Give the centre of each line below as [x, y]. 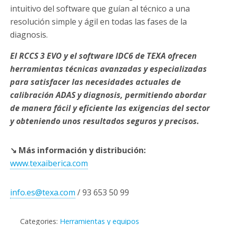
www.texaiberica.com [49, 163]
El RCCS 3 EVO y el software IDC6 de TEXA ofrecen [103, 56]
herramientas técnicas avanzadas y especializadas [108, 69]
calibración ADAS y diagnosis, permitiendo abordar [108, 95]
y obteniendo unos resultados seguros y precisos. [105, 121]
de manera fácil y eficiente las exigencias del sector [110, 108]
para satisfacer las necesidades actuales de [95, 82]
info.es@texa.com [43, 193]
